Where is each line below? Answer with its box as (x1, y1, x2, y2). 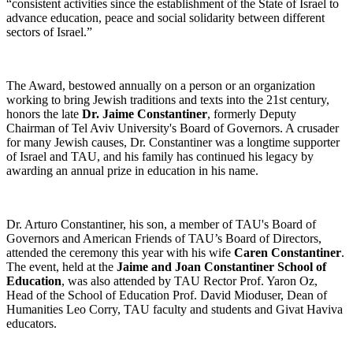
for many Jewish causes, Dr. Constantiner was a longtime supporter (6, 135, 340, 149)
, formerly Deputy (207, 106, 296, 121)
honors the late (6, 106, 82, 121)
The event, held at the (6, 259, 117, 273)
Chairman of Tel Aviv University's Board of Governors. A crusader (6, 121, 339, 135)
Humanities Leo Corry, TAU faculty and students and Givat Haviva (6, 302, 343, 316)
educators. (6, 316, 57, 330)
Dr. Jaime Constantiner (82, 106, 207, 121)
